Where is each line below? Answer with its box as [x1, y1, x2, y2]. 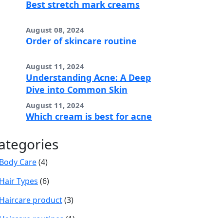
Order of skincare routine [26, 35, 137, 47]
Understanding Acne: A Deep [26, 71, 151, 83]
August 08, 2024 [26, 24, 84, 35]
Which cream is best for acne [26, 110, 152, 122]
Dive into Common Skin [26, 83, 127, 95]
